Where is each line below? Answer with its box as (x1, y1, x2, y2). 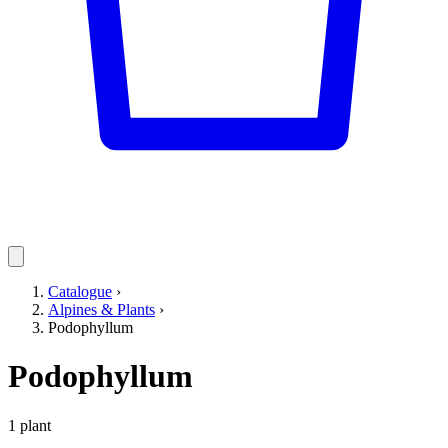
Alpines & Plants (48, 301, 155, 318)
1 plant (8, 416, 51, 434)
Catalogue (48, 283, 112, 300)
